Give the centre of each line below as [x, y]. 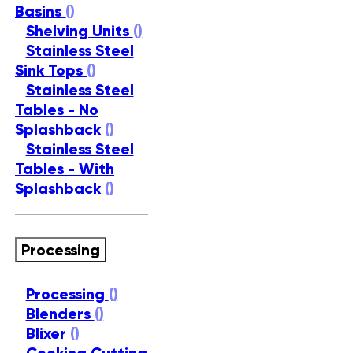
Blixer [48, 334]
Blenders [60, 314]
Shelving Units [79, 30]
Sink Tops [51, 70]
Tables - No [57, 109]
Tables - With [65, 168]
